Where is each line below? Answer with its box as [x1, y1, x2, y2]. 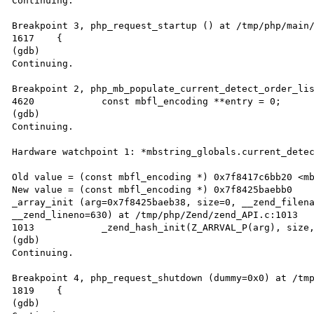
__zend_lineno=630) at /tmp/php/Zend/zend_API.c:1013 [12, 209, 299, 220]
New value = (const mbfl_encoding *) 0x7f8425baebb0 [12, 184, 293, 195]
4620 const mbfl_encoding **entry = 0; [12, 95, 35, 107]
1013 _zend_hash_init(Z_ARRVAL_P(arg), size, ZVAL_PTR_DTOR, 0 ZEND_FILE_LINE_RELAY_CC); [12, 221, 35, 233]
